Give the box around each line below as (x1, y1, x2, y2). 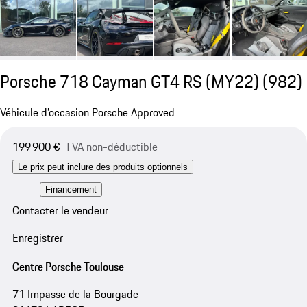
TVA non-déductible (64, 138, 158, 156)
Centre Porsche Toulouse (12, 258, 124, 275)
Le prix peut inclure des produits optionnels (17, 162, 188, 173)
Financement (45, 184, 97, 195)
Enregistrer (12, 230, 63, 247)
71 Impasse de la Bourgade (12, 285, 138, 302)
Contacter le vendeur (12, 201, 108, 219)
